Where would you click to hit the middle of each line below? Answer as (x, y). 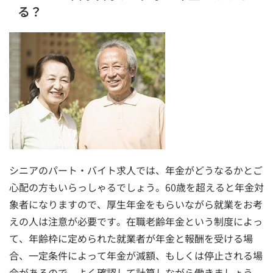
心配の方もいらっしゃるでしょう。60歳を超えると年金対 (136, 187)
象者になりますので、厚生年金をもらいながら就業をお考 (136, 204)
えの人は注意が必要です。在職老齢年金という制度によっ (136, 221)
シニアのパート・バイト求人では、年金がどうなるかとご (136, 170)
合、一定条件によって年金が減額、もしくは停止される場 (136, 255)
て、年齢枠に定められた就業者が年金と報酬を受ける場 (131, 238)
